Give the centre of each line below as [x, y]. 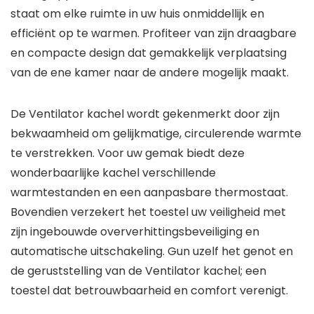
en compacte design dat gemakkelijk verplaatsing [149, 53]
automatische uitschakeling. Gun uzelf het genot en [152, 251]
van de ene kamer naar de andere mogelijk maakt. [150, 73]
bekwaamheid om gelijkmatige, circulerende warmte [156, 134]
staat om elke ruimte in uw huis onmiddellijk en [137, 14]
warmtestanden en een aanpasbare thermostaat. [149, 192]
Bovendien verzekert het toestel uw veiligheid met [148, 212]
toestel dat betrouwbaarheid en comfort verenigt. [149, 291]
